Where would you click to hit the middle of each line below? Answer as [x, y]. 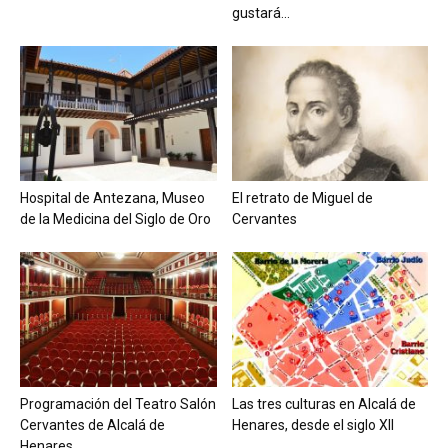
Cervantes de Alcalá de [92, 425]
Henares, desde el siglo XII [312, 425]
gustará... [260, 12]
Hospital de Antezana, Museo [112, 198]
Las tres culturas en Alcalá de [323, 404]
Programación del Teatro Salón [118, 404]
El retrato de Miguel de [302, 198]
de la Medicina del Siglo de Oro [115, 219]
